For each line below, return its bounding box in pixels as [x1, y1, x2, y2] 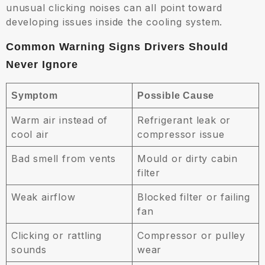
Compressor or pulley [137, 230, 246, 242]
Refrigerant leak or [137, 114, 231, 127]
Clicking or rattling [11, 230, 102, 242]
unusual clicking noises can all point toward [6, 2, 223, 14]
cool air [11, 128, 49, 141]
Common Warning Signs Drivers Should [6, 41, 228, 53]
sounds [11, 244, 47, 256]
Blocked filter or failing [137, 191, 251, 203]
